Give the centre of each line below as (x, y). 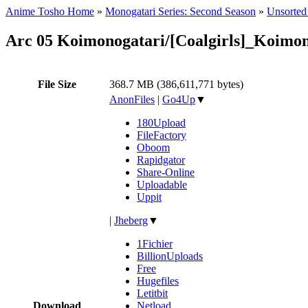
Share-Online (166, 172)
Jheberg (131, 220)
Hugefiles (158, 280)
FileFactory (162, 135)
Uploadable (162, 184)
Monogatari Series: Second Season (180, 11)
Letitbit (152, 293)
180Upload (161, 122)
